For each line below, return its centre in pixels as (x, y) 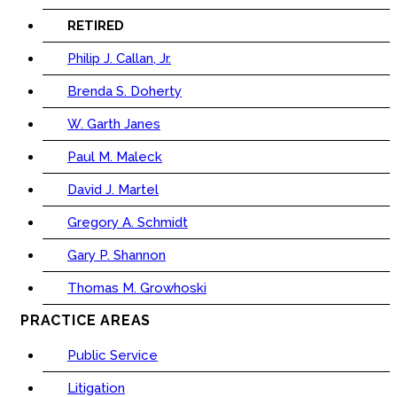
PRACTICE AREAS (86, 321)
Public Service (113, 356)
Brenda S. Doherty (125, 92)
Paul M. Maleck (115, 157)
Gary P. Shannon (117, 256)
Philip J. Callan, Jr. (119, 59)
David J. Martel (113, 190)
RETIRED (96, 26)
